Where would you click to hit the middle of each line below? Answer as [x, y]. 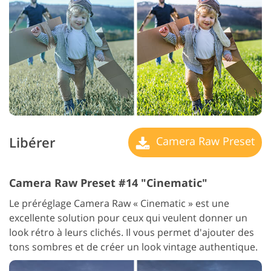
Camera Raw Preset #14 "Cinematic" [108, 182]
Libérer [32, 143]
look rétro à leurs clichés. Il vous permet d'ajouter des [132, 232]
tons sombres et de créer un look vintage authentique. [133, 247]
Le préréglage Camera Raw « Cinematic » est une [119, 203]
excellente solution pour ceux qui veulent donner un [128, 217]
